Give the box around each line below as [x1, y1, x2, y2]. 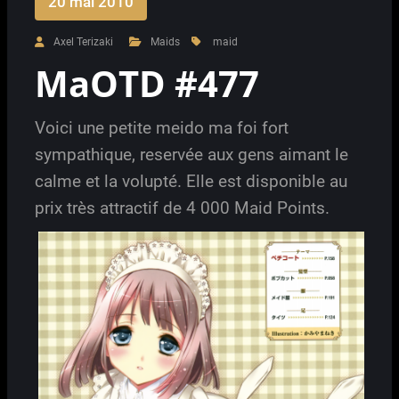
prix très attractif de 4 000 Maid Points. [35, 197, 330, 218]
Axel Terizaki [53, 35, 113, 48]
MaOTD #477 [35, 59, 259, 109]
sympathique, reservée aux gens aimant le [35, 143, 348, 165]
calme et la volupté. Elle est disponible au [35, 170, 347, 191]
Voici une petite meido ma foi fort [35, 117, 289, 138]
